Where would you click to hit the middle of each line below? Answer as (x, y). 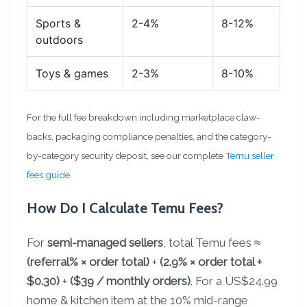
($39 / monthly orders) (130, 281)
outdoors (59, 40)
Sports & (58, 23)
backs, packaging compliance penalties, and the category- (149, 136)
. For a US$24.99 (234, 281)
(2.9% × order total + (211, 262)
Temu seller (250, 156)
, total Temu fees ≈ (212, 243)
